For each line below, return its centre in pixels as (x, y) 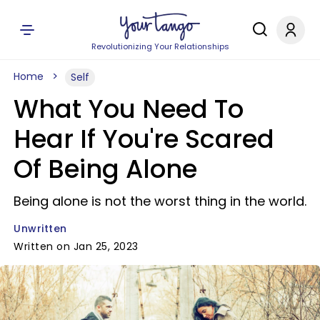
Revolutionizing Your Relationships (160, 46)
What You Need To (129, 109)
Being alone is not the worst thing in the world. (160, 201)
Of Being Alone (105, 169)
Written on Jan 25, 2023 (76, 246)
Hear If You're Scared (144, 139)
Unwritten (40, 229)
